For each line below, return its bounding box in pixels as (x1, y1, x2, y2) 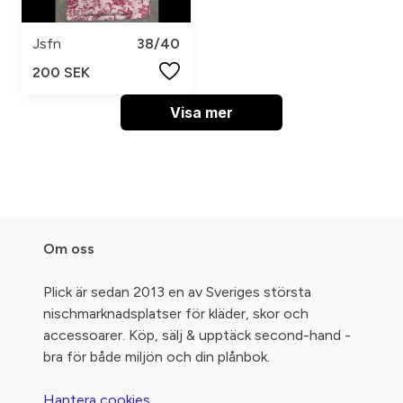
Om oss (43, 240, 94, 258)
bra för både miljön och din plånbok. (43, 348, 270, 366)
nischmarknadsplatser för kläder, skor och (43, 305, 309, 323)
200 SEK (32, 64, 90, 82)
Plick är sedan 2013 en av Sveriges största (43, 283, 311, 301)
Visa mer (170, 103, 233, 122)
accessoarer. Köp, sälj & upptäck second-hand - (43, 327, 351, 345)
